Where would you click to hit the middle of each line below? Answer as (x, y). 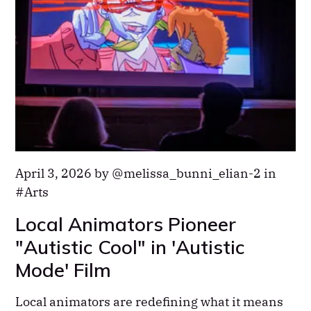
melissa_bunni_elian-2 (193, 173)
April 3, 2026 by (64, 173)
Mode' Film (64, 269)
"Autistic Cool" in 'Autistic (131, 246)
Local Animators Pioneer (126, 224)
